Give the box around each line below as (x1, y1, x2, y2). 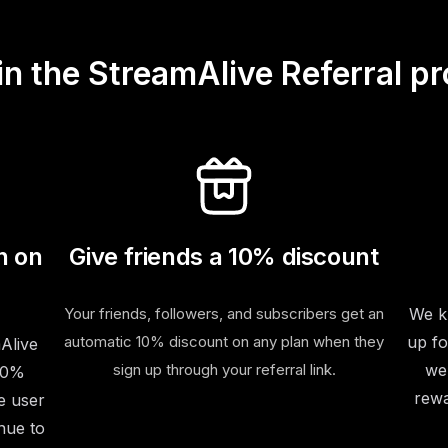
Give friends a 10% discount (69, 242, 379, 272)
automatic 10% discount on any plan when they (64, 332, 384, 352)
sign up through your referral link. (112, 360, 336, 380)
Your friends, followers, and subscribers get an (64, 304, 384, 324)
